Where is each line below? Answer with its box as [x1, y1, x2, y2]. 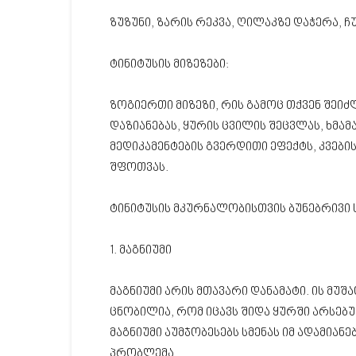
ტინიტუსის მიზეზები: [110, 58, 229, 72]
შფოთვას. [110, 161, 168, 175]
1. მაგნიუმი [110, 244, 172, 257]
